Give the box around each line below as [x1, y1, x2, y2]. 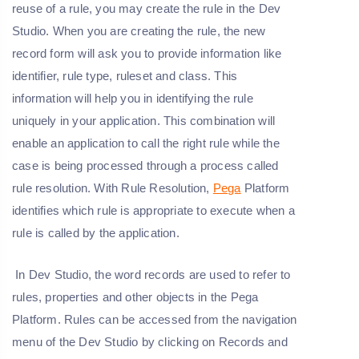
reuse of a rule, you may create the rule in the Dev [12, 2, 281, 16]
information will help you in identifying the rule [12, 91, 253, 106]
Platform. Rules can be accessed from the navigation [12, 313, 297, 327]
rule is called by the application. [12, 226, 179, 240]
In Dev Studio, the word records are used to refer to [12, 268, 291, 282]
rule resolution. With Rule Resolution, [12, 181, 213, 196]
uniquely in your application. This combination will [12, 114, 276, 128]
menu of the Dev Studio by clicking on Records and [12, 335, 288, 349]
